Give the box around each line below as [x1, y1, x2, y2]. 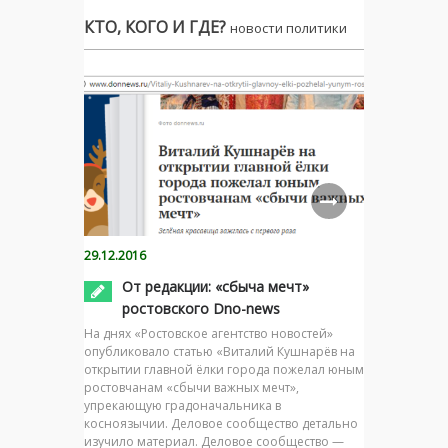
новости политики [230, 19, 347, 38]
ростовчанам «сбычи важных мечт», [84, 379, 299, 397]
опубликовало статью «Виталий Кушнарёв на [84, 343, 355, 361]
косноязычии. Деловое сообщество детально [84, 415, 358, 433]
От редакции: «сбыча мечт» [122, 277, 309, 297]
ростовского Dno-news [122, 299, 280, 319]
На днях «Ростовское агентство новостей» [84, 325, 333, 343]
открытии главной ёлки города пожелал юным [84, 361, 364, 379]
